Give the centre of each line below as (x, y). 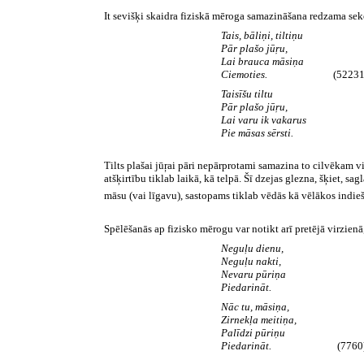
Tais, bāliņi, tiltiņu (262, 36)
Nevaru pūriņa (253, 274)
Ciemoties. (250, 75)
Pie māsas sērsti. (257, 133)
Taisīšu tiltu (247, 94)
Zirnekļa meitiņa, (259, 319)
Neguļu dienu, (252, 248)
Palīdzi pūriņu (253, 332)
